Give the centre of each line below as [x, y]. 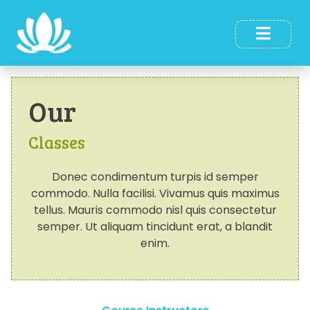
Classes [57, 142]
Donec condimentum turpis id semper [155, 176]
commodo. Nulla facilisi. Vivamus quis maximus [155, 193]
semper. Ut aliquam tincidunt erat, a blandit [155, 226]
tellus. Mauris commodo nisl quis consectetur [155, 210]
